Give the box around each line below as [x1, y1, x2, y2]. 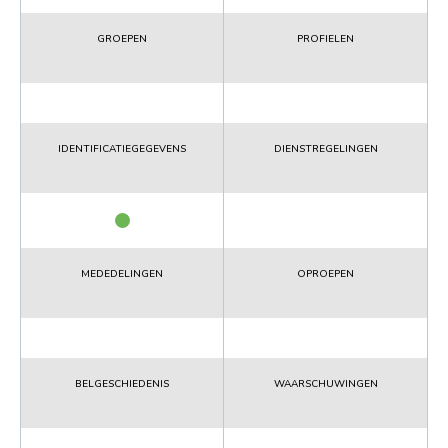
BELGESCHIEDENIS [75, 376, 169, 391]
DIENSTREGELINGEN [273, 141, 378, 156]
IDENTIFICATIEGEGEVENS [58, 141, 186, 156]
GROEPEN [97, 31, 147, 46]
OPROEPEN [297, 266, 354, 281]
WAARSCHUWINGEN [273, 376, 378, 391]
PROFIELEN [297, 31, 354, 46]
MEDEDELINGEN [81, 266, 163, 281]
